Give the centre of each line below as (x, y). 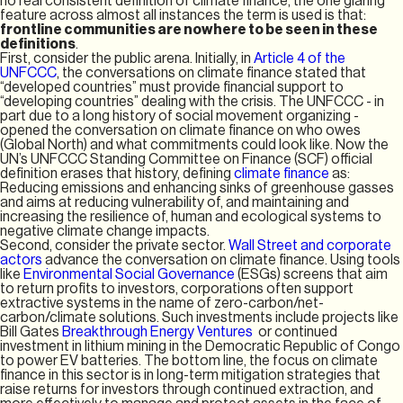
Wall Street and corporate (310, 245)
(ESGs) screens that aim (313, 274)
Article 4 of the (300, 58)
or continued (296, 331)
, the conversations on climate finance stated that (211, 72)
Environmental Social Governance (130, 274)
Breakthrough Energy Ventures (159, 331)
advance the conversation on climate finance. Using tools (223, 260)
